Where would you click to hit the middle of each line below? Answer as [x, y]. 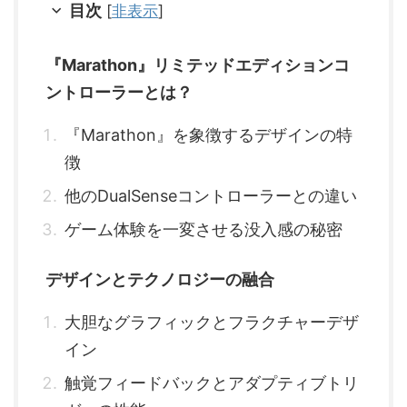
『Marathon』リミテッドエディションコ [198, 65]
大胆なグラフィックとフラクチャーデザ [212, 323]
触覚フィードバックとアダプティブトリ [212, 383]
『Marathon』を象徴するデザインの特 [208, 135]
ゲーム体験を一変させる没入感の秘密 [203, 230]
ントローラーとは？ [119, 93]
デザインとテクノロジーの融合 [160, 280]
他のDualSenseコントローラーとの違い [211, 196]
